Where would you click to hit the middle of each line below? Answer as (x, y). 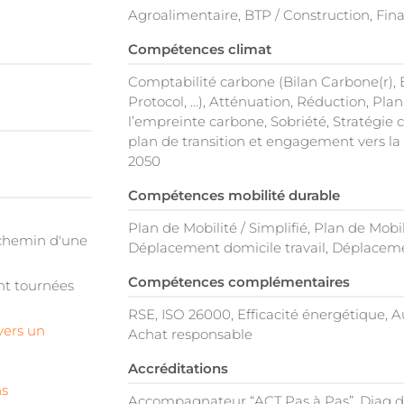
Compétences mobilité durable (234, 196)
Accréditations (178, 369)
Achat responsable (190, 335)
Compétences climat (200, 50)
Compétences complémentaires (239, 282)
